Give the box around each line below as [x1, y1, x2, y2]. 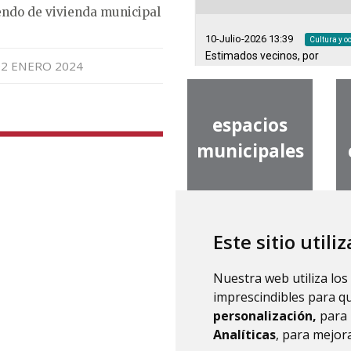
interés [219, 275, 281, 300]
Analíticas [213, 326, 276, 343]
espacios [212, 113, 288, 138]
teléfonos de [195, 249, 305, 274]
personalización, [213, 307, 317, 324]
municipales [196, 139, 304, 164]
